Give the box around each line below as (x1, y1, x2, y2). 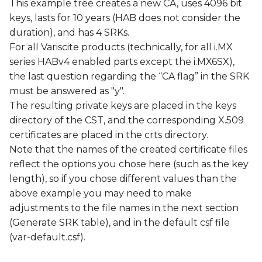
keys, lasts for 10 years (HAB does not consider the (9, 12, 240, 24)
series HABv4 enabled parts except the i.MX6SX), (9, 56, 235, 68)
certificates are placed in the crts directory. (9, 129, 208, 141)
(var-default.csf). (9, 232, 85, 243)
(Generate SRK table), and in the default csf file (9, 217, 230, 229)
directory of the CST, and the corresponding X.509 (9, 115, 244, 126)
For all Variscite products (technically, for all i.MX (9, 42, 233, 53)
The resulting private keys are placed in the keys (9, 100, 236, 112)
